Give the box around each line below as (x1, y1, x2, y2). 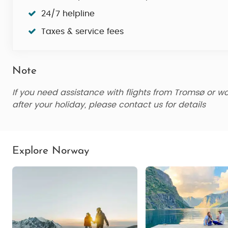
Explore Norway (12, 146, 89, 156)
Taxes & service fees (41, 27, 124, 36)
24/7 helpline (41, 10, 95, 18)
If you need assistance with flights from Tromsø (12, 89, 204, 97)
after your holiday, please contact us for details (12, 101, 206, 109)
